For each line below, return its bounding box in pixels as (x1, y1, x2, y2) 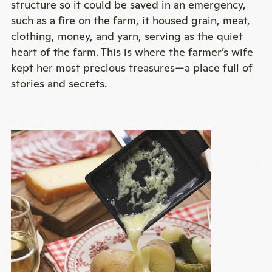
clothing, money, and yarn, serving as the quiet (10, 29, 243, 44)
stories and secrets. (10, 76, 107, 91)
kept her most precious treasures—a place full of (10, 61, 253, 75)
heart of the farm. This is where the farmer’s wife (10, 45, 253, 59)
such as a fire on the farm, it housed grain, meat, (10, 13, 250, 28)
